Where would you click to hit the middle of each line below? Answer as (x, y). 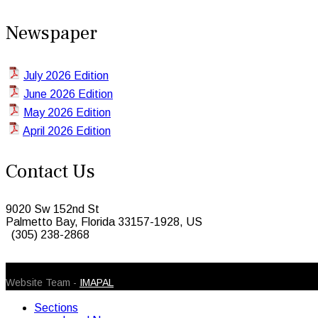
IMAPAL (97, 282)
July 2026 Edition (66, 75)
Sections (56, 307)
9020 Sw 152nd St (53, 209)
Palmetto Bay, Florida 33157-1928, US (104, 221)
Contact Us (50, 171)
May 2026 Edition (67, 112)
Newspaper (51, 33)
